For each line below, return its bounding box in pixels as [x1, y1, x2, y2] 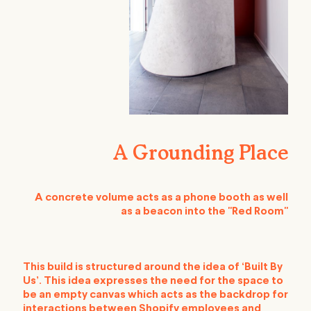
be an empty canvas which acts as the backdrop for [23, 289, 288, 301]
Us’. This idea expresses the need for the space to [23, 276, 283, 287]
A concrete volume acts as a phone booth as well [35, 192, 288, 204]
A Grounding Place [113, 141, 288, 165]
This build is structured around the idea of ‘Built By [23, 262, 283, 274]
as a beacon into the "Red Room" [121, 206, 288, 218]
